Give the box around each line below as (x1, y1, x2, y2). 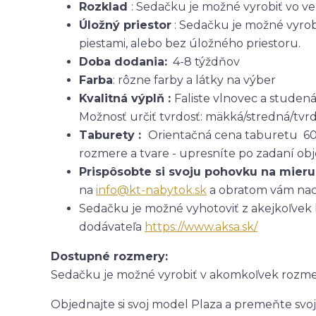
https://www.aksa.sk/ (145, 219, 257, 233)
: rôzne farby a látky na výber (113, 73, 276, 87)
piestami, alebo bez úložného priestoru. (79, 36, 303, 50)
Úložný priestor (79, 18, 171, 32)
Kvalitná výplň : (79, 91, 174, 105)
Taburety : (79, 128, 148, 142)
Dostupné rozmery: (51, 249, 168, 263)
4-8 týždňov (167, 54, 240, 68)
